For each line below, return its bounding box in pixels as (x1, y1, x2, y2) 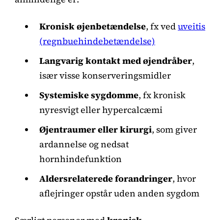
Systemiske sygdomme (39, 88, 138, 101)
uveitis (178, 20, 205, 32)
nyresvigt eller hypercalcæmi (39, 103, 163, 116)
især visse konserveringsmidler (39, 69, 171, 82)
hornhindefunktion (39, 152, 122, 165)
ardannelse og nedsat (39, 137, 129, 150)
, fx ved (146, 20, 178, 32)
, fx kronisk (138, 88, 186, 101)
